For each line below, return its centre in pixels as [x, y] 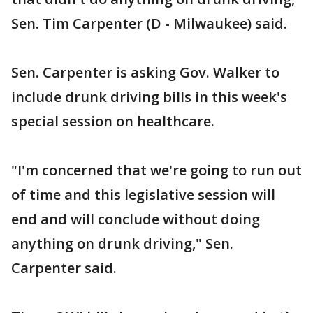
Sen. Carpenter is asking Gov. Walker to [145, 72]
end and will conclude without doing [136, 219]
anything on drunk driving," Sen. [122, 243]
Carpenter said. [64, 268]
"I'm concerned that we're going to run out [156, 170]
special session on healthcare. [113, 121]
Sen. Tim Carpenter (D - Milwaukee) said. [149, 23]
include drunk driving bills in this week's [149, 97]
